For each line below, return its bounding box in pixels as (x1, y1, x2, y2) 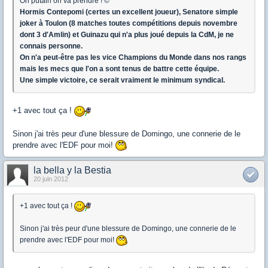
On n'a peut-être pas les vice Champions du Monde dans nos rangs (20, 53, 246, 62)
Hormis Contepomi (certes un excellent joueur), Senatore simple (20, 8, 238, 17)
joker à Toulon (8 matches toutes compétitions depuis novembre (20, 19, 237, 28)
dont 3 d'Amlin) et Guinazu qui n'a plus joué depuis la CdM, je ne (20, 31, 234, 39)
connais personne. (20, 42, 83, 51)
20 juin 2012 (33, 175, 68, 183)
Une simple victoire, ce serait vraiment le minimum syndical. (20, 76, 225, 85)
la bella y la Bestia (33, 165, 111, 176)
